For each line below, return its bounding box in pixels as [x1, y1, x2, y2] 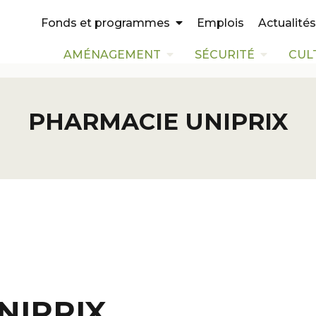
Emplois [197, 16, 244, 30]
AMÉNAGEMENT [63, 48, 161, 61]
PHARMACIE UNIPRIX [28, 107, 288, 136]
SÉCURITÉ [195, 48, 255, 61]
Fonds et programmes [41, 16, 170, 30]
